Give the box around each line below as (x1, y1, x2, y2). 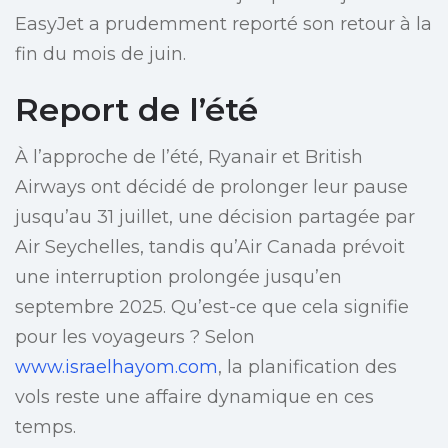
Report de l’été (15, 90, 258, 130)
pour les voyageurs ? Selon (15, 326, 255, 349)
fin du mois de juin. (15, 43, 186, 66)
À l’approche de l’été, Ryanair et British (15, 146, 363, 169)
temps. (15, 416, 76, 439)
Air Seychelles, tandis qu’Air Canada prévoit (15, 236, 405, 259)
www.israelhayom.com (15, 356, 218, 379)
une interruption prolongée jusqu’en (15, 266, 342, 289)
